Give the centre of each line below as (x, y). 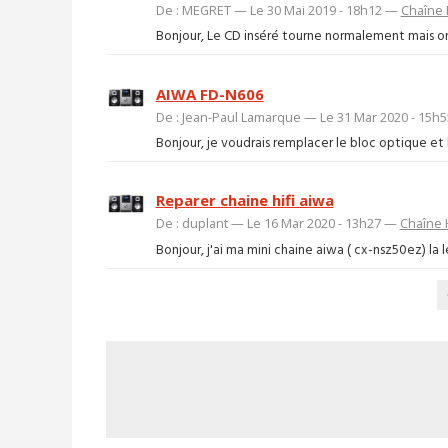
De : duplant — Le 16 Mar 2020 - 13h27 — (277, 223)
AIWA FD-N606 (209, 93)
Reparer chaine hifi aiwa (244, 200)
